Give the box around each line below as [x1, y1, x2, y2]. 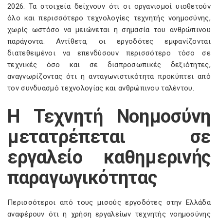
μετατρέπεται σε [7, 126, 211, 147]
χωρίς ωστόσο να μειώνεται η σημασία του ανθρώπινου [7, 25, 211, 34]
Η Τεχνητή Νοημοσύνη [7, 106, 211, 127]
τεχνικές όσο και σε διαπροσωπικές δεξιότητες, [7, 60, 211, 69]
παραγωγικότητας [7, 167, 157, 188]
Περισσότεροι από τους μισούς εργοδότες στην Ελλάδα [7, 198, 211, 207]
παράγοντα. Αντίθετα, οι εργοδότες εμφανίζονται [7, 37, 211, 46]
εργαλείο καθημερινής [7, 146, 211, 168]
